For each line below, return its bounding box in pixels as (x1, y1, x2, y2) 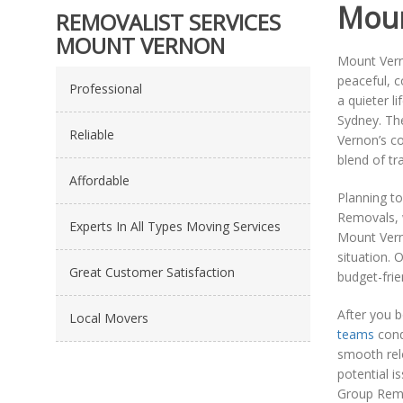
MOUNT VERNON (56, 31, 225, 60)
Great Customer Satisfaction (69, 264, 235, 281)
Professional (69, 80, 142, 97)
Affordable (69, 172, 130, 189)
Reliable (69, 126, 114, 143)
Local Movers (69, 309, 148, 327)
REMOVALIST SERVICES (56, 7, 281, 37)
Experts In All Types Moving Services (69, 218, 281, 235)
